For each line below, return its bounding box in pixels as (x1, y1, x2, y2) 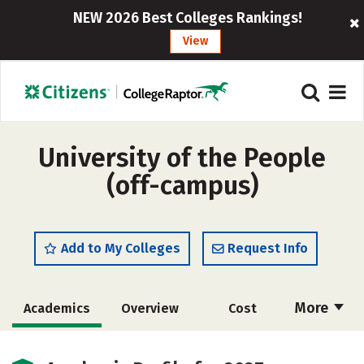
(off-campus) (106, 170, 258, 201)
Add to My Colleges (61, 240, 180, 256)
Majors (36, 338, 78, 353)
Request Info (227, 240, 308, 256)
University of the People (38, 142, 326, 173)
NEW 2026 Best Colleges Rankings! (72, 9, 302, 27)
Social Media (110, 338, 189, 353)
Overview (120, 301, 179, 316)
